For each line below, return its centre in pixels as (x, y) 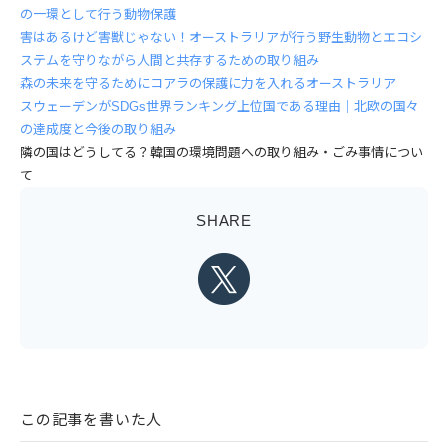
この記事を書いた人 (91, 420)
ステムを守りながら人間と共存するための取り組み (169, 61)
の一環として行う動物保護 (98, 15)
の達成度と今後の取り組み (98, 130)
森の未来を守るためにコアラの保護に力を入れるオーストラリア (208, 84)
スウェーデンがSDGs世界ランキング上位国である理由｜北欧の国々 (219, 107)
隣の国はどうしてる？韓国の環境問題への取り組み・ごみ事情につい (221, 153)
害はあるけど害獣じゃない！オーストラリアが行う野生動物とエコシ (221, 38)
